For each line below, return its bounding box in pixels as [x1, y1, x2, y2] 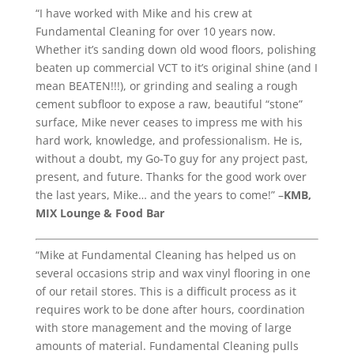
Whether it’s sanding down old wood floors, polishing [35, 41, 316, 57]
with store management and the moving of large [35, 319, 292, 335]
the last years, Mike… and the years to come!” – [35, 186, 284, 202]
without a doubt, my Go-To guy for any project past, [35, 150, 308, 166]
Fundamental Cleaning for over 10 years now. [35, 23, 276, 39]
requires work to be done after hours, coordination [35, 301, 305, 317]
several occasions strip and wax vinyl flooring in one [35, 265, 311, 281]
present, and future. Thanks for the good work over [35, 168, 307, 184]
